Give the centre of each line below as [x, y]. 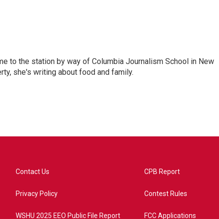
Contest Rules [166, 194]
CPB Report [162, 172]
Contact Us [33, 172]
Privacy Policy [37, 194]
